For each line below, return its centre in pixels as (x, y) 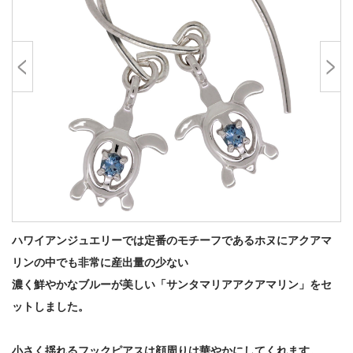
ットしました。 (50, 307)
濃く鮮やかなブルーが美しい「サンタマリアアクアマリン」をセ (172, 285)
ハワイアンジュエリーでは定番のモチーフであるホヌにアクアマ (172, 241)
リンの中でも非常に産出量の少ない (100, 263)
